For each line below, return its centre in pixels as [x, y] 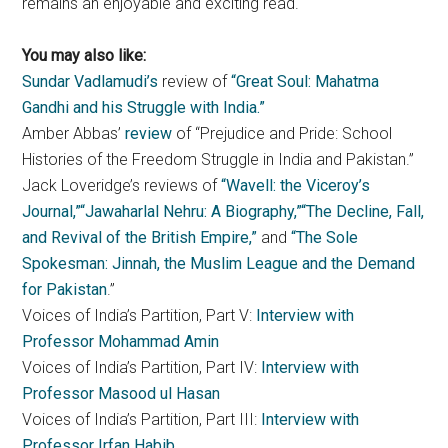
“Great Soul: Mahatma [305, 81]
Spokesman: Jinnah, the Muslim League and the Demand [219, 263]
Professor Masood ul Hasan [121, 393]
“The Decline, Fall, [363, 211]
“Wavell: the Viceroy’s [294, 185]
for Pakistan [65, 289]
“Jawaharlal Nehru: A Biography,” [191, 211]
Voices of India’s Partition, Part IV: [142, 367]
